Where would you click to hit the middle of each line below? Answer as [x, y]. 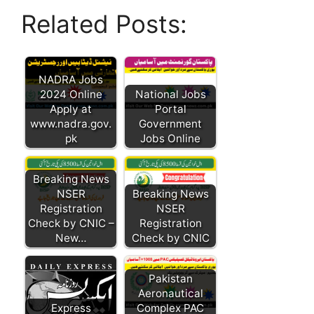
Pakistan [170, 279]
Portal [170, 109]
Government [170, 124]
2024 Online [71, 95]
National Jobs [170, 95]
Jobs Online [170, 139]
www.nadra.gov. [71, 124]
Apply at [71, 109]
